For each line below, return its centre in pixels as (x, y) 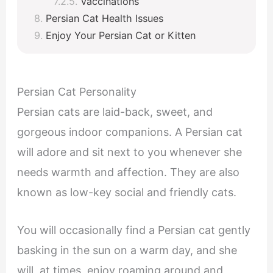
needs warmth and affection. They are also (128, 172)
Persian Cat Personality (76, 92)
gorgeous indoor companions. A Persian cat (129, 132)
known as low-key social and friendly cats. (126, 193)
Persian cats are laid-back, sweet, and (115, 112)
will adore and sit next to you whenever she (129, 152)
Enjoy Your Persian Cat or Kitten (120, 36)
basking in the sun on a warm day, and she (127, 250)
